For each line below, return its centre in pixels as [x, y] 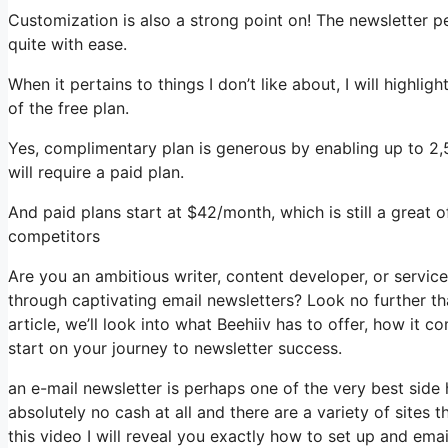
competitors [54, 236]
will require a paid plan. [96, 172]
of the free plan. [68, 108]
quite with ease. [67, 44]
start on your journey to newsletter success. [175, 348]
